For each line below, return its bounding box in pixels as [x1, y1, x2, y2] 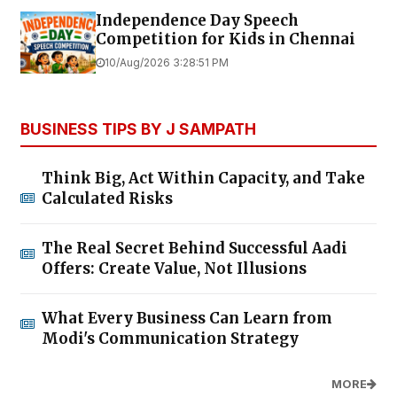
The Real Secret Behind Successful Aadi [42, 238, 347, 259]
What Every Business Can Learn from [42, 308, 332, 329]
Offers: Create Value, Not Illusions [42, 259, 307, 279]
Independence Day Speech [96, 11, 299, 31]
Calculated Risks [42, 189, 173, 209]
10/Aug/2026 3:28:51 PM [105, 56, 229, 70]
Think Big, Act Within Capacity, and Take [42, 168, 365, 189]
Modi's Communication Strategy [42, 329, 299, 349]
